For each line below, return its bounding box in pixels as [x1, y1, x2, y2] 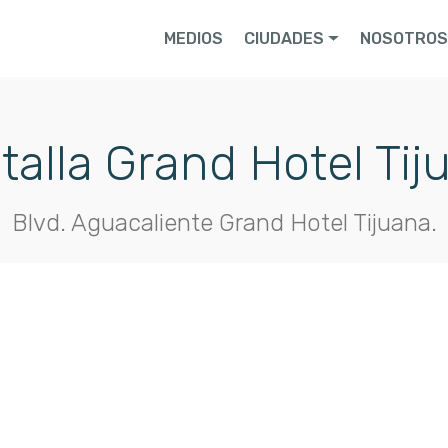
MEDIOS [164, 28, 224, 48]
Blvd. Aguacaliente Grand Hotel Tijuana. [11, 209, 437, 237]
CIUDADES [244, 28, 325, 48]
